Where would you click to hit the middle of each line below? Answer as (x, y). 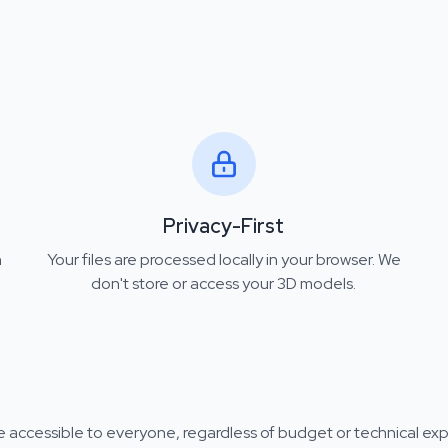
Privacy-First (224, 226)
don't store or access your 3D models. (224, 283)
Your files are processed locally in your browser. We (223, 259)
